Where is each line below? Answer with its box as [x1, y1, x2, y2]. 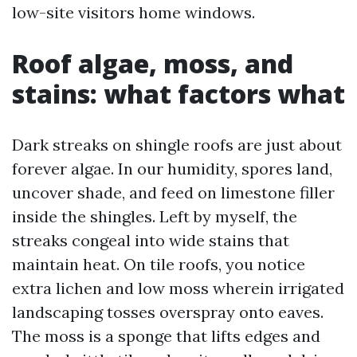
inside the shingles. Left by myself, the [12, 206, 297, 226]
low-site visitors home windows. [12, 2, 255, 22]
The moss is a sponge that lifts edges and [12, 326, 320, 346]
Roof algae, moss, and [12, 46, 293, 80]
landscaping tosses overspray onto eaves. [12, 302, 324, 322]
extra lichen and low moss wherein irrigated [12, 278, 344, 298]
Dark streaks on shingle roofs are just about [12, 135, 342, 155]
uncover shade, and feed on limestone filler [12, 182, 335, 202]
